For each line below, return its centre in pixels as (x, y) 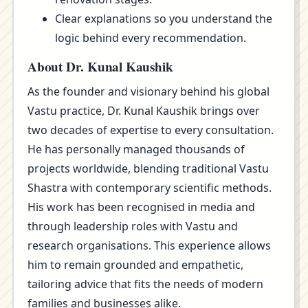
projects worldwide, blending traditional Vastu (148, 168)
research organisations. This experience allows (149, 245)
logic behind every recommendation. (151, 38)
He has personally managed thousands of (136, 149)
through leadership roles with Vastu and (133, 226)
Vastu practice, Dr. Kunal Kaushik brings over (144, 111)
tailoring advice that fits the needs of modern (145, 284)
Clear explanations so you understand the (164, 19)
